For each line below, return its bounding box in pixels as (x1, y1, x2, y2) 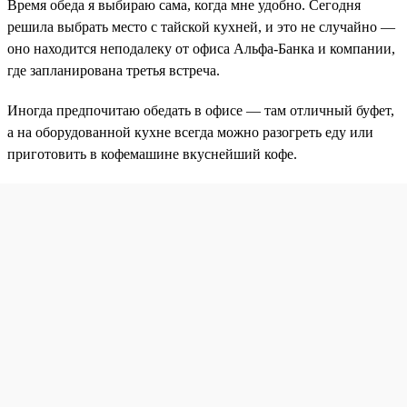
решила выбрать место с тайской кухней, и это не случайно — (7, 18, 395, 35)
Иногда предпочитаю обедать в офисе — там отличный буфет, (7, 102, 394, 118)
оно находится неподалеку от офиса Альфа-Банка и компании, (7, 40, 395, 56)
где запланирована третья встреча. (7, 62, 220, 78)
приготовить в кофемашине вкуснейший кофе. (7, 145, 297, 162)
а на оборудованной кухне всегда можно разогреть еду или (7, 124, 373, 140)
